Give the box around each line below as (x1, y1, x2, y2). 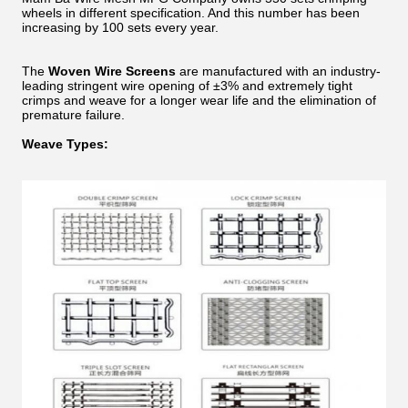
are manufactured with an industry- (176, 64, 381, 78)
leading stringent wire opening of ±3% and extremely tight (22, 78, 352, 93)
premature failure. (22, 107, 125, 122)
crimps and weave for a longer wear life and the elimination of (22, 93, 376, 107)
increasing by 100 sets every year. (22, 20, 219, 35)
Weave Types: (22, 137, 108, 151)
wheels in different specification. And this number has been (22, 5, 360, 20)
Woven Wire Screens (48, 64, 176, 78)
